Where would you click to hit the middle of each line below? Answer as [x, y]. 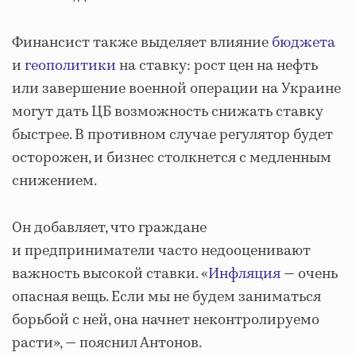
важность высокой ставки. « [110, 274]
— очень [309, 274]
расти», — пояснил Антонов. [107, 343]
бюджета [304, 43]
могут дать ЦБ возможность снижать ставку [167, 112]
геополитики [70, 66]
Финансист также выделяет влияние [142, 43]
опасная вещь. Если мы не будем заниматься [166, 297]
